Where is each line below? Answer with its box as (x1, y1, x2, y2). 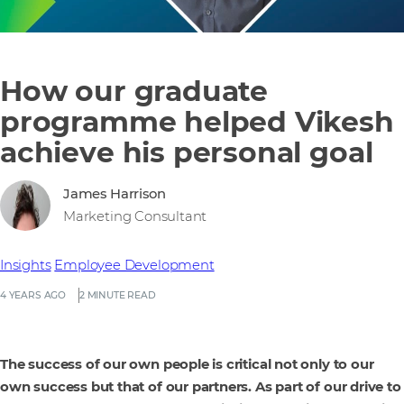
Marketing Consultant (63, 208, 207, 225)
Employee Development (54, 257, 215, 274)
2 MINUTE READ (78, 289, 156, 302)
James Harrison (63, 186, 166, 203)
